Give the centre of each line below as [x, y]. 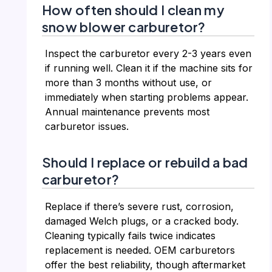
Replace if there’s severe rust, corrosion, [139, 206]
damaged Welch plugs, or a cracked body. [141, 221]
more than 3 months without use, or [128, 83]
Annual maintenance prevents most [127, 112]
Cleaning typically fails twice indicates [130, 235]
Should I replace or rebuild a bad [145, 162]
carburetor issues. [87, 127]
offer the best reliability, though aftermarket [145, 264]
